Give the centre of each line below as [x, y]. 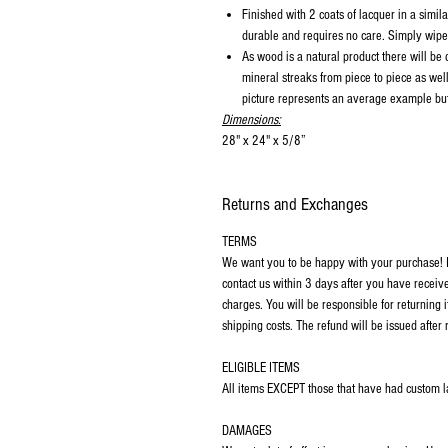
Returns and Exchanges [295, 204]
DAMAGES [247, 431]
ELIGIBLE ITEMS [261, 368]
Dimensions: [251, 120]
